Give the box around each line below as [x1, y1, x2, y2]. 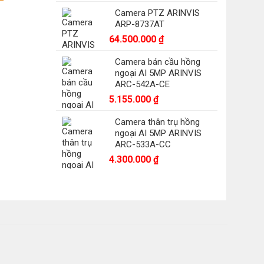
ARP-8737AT [114, 19, 164, 29]
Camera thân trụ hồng [114, 117, 200, 127]
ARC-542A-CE [114, 79, 170, 90]
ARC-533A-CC [114, 139, 171, 150]
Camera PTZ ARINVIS [114, 8, 200, 18]
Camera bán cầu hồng [114, 57, 200, 67]
